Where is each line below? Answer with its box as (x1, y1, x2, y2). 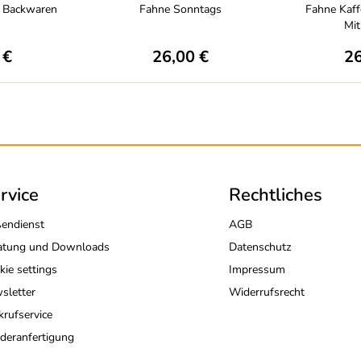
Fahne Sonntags (139, 2, 222, 17)
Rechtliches (228, 183, 322, 207)
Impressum (228, 262, 285, 277)
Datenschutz (228, 239, 291, 255)
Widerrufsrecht (228, 284, 305, 300)
